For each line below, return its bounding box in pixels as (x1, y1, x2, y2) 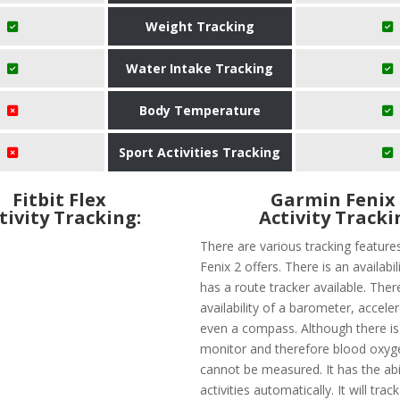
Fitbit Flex (12, 187, 107, 212)
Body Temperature (138, 102, 261, 120)
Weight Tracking (145, 18, 254, 36)
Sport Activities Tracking (119, 144, 281, 162)
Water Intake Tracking (126, 60, 274, 78)
